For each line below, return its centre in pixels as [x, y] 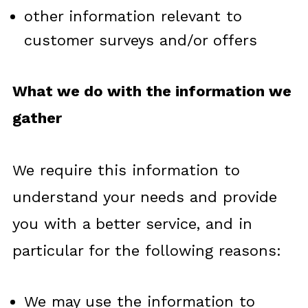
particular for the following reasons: [146, 251]
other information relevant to [133, 16]
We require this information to [126, 170]
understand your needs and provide [144, 197]
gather [37, 118]
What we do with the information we [152, 91]
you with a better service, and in [132, 224]
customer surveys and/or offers [140, 40]
